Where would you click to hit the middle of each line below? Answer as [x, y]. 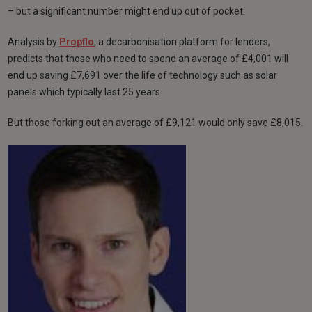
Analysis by [34, 41]
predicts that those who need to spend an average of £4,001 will [148, 58]
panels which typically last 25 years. [85, 92]
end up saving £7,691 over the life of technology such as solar [143, 75]
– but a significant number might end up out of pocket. [127, 11]
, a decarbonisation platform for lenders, [182, 41]
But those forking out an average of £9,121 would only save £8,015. [156, 122]
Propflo [77, 41]
